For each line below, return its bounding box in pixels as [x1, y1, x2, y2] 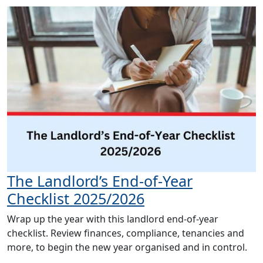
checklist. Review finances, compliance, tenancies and [7, 227, 244, 240]
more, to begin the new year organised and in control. [7, 241, 247, 254]
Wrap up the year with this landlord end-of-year [7, 213, 218, 225]
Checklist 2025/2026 [7, 188, 144, 208]
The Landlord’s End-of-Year [7, 171, 193, 191]
